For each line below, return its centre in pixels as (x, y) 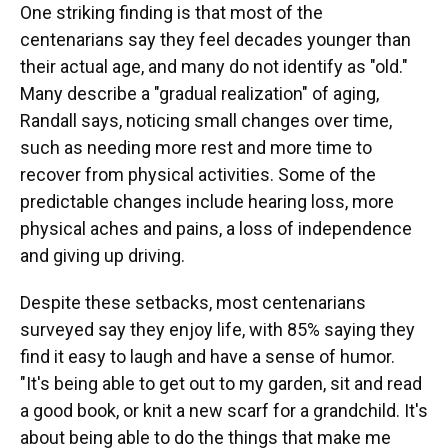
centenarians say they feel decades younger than (215, 39)
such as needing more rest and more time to (196, 147)
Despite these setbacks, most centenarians (193, 302)
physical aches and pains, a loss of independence (216, 228)
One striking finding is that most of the (171, 12)
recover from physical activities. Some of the (198, 174)
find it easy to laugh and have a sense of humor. (207, 356)
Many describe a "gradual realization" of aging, (199, 93)
